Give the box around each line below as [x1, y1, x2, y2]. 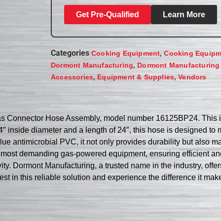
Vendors [178, 73, 207, 81]
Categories [51, 48, 90, 58]
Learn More [163, 10, 206, 19]
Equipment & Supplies [97, 73, 175, 81]
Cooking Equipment [91, 49, 160, 57]
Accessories [51, 73, 94, 81]
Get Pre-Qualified [76, 10, 140, 19]
